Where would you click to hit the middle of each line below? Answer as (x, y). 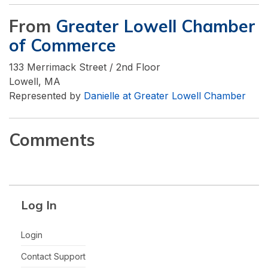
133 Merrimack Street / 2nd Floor (85, 67)
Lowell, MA (35, 81)
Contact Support (53, 256)
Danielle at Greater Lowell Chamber (165, 95)
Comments (52, 139)
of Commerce (63, 45)
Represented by (46, 95)
